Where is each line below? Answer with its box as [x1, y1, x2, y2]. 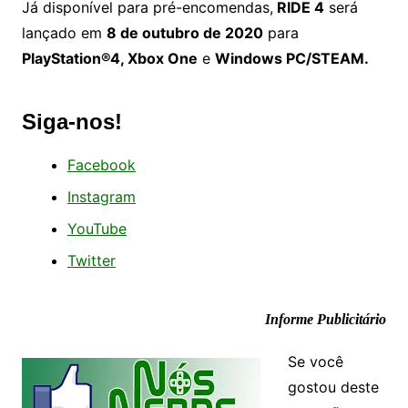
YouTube [66, 219, 127, 238]
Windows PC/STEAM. [214, 48, 369, 67]
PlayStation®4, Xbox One [21, 48, 198, 67]
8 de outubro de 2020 [106, 23, 263, 42]
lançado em [21, 23, 107, 42]
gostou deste [287, 377, 379, 396]
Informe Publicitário [265, 311, 387, 327]
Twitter [66, 250, 116, 270]
